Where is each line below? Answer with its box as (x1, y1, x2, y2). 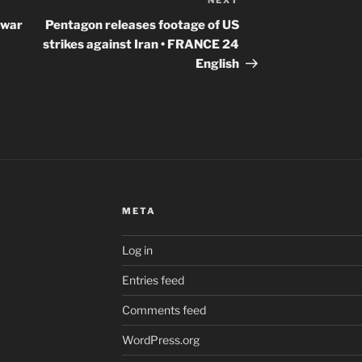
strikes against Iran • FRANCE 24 (43, 37, 240, 53)
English (196, 57, 240, 72)
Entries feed (121, 273, 184, 288)
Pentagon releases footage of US (45, 18, 240, 33)
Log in (121, 243, 153, 258)
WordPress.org (121, 333, 200, 347)
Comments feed (121, 303, 206, 318)
